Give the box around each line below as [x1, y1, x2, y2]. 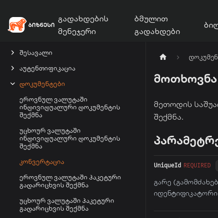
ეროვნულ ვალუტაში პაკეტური [19, 173, 121, 181]
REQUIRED [183, 162, 211, 169]
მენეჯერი [57, 26, 96, 36]
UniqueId [154, 162, 181, 169]
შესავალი [19, 49, 53, 56]
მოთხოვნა [154, 71, 217, 86]
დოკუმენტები [19, 80, 65, 88]
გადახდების [57, 14, 109, 23]
